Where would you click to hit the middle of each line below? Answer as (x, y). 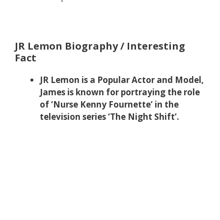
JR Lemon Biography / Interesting (100, 46)
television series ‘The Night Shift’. (110, 117)
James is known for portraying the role (120, 92)
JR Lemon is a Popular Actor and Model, (122, 80)
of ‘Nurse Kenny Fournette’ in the (109, 105)
